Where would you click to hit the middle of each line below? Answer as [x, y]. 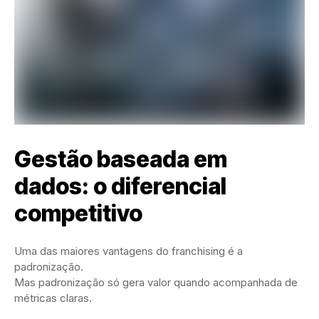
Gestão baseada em [121, 159]
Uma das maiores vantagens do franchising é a [129, 251]
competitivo [78, 214]
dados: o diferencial [120, 187]
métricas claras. [53, 298]
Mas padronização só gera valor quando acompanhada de [156, 283]
